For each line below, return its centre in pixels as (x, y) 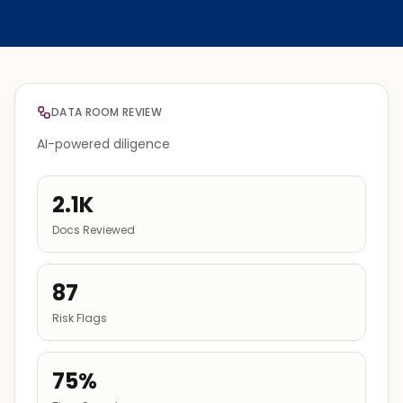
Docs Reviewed (94, 229)
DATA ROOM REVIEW (107, 112)
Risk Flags (80, 318)
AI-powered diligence (103, 143)
